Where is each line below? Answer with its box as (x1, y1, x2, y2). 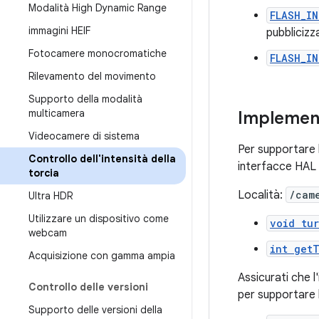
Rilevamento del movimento (28, 70, 156, 83)
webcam (28, 226, 67, 239)
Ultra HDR (28, 189, 73, 202)
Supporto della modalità (28, 93, 142, 105)
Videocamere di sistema (28, 130, 140, 142)
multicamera (28, 107, 85, 120)
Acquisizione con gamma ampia (28, 249, 175, 262)
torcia (28, 167, 59, 179)
